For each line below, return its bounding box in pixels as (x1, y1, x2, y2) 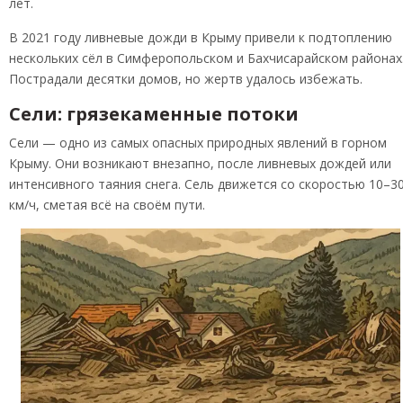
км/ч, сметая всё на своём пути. (9, 195, 205, 213)
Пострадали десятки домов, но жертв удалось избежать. (9, 69, 363, 87)
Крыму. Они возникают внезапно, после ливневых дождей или (9, 154, 391, 172)
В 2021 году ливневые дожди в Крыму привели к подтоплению (9, 28, 392, 46)
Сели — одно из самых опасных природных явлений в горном (9, 133, 387, 151)
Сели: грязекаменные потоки (9, 101, 299, 126)
